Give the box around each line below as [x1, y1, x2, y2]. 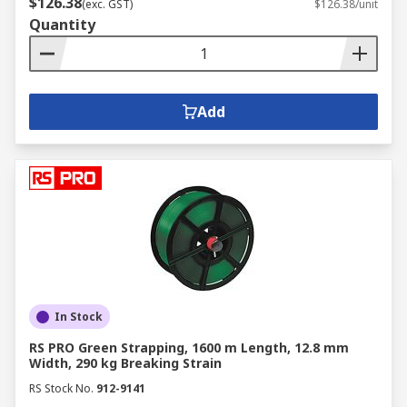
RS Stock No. [29, 381, 94, 396]
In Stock [55, 309, 103, 324]
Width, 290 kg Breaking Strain [29, 354, 222, 372]
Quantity [29, 15, 95, 35]
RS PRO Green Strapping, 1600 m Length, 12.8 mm [29, 339, 349, 356]
